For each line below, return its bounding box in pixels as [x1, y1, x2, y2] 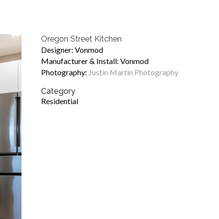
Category [41, 87, 76, 96]
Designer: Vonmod [41, 45, 104, 54]
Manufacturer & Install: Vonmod [41, 56, 149, 66]
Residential [41, 96, 79, 106]
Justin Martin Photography [88, 67, 179, 77]
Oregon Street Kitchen [41, 34, 122, 44]
